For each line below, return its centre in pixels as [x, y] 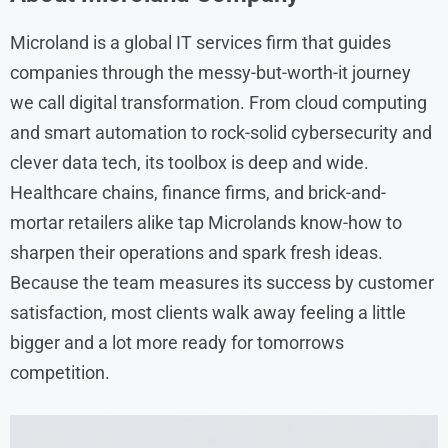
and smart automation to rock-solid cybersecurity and [221, 132]
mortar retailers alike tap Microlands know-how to [206, 222]
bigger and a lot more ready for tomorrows [177, 342]
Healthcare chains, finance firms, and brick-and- [198, 192]
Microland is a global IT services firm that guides [200, 42]
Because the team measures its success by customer [222, 282]
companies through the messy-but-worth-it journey [210, 72]
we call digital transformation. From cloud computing [218, 102]
